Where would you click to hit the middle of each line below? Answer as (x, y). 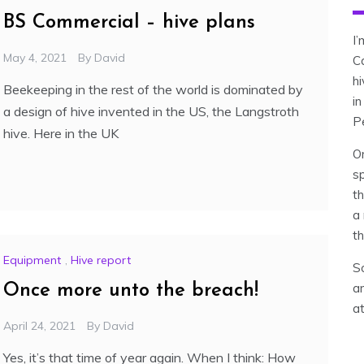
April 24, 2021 (39, 326)
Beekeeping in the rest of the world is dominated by (153, 90)
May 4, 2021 (35, 58)
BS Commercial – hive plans (129, 23)
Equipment (32, 260)
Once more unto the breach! (131, 291)
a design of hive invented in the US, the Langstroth (151, 112)
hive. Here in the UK (61, 134)
